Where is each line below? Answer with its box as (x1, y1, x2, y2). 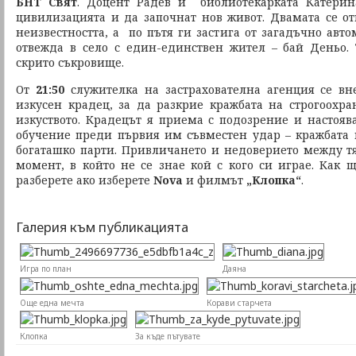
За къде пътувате (135, 330, 200, 342)
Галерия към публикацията (16, 218, 188, 236)
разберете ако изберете (16, 172, 153, 188)
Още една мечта (20, 296, 84, 308)
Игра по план (20, 263, 72, 275)
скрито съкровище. (16, 55, 124, 70)
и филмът (186, 172, 243, 188)
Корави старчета (207, 296, 272, 308)
